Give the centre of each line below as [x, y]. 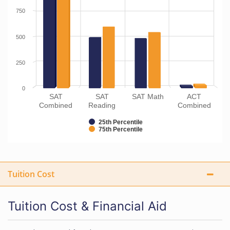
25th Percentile [121, 122]
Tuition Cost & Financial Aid [87, 206]
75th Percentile [121, 129]
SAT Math [148, 97]
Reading [102, 105]
